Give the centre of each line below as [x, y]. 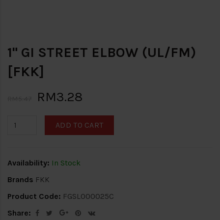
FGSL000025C [87, 196]
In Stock [65, 163]
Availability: [28, 163]
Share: [19, 213]
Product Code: [34, 196]
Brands [20, 179]
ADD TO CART [80, 125]
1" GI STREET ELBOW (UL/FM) [102, 52]
